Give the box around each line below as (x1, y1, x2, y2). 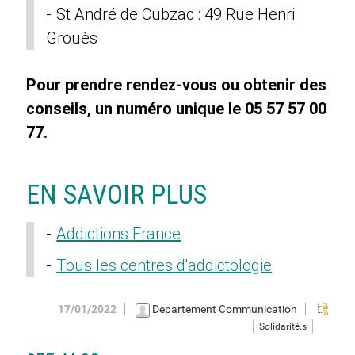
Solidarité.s (258, 320, 307, 332)
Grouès (46, 29, 98, 48)
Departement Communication (151, 303, 297, 316)
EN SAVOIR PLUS (26, 178, 208, 211)
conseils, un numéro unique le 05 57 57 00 (26, 99, 327, 119)
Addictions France (56, 224, 181, 244)
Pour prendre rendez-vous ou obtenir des (26, 75, 327, 95)
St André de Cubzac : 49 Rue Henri (56, 5, 296, 25)
